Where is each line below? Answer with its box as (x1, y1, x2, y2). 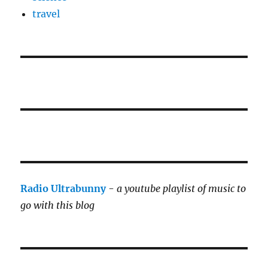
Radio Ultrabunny (20, 182, 106, 194)
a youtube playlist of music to (117, 182, 246, 194)
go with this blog (20, 199, 95, 211)
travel (32, 7, 60, 20)
